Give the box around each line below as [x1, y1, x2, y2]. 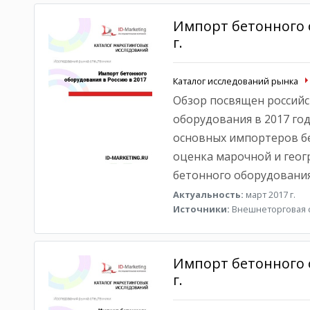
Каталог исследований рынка [172, 75, 298, 87]
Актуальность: [172, 188, 244, 201]
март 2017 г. [243, 188, 295, 201]
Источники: [172, 203, 230, 215]
